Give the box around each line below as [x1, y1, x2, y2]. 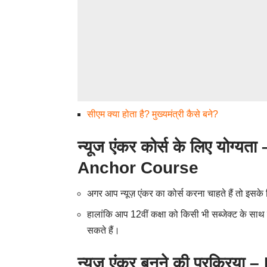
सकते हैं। [87, 225, 120, 236]
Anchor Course [77, 158, 198, 177]
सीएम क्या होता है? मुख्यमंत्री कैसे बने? [87, 108, 218, 119]
